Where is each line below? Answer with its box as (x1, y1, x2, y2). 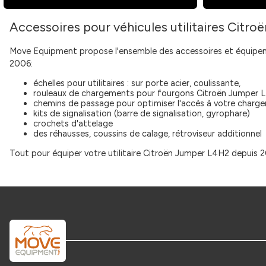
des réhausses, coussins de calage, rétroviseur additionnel (33, 128, 262, 139)
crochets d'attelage (33, 118, 113, 129)
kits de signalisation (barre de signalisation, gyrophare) (33, 108, 250, 119)
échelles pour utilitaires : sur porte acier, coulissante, (33, 78, 240, 88)
